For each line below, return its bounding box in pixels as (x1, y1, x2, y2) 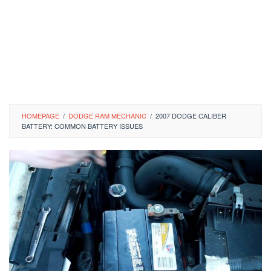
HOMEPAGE (22, 111, 59, 120)
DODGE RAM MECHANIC (68, 111, 146, 120)
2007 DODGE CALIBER (155, 111, 226, 120)
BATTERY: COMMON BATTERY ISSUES (22, 121, 143, 131)
